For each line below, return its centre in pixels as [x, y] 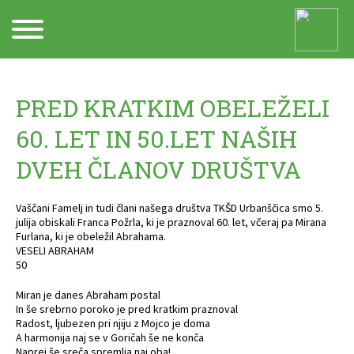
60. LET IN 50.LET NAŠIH [156, 139]
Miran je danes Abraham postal [88, 295]
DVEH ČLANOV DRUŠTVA [158, 169]
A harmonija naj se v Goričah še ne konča [110, 337]
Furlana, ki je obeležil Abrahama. [91, 236]
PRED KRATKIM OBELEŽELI [173, 108]
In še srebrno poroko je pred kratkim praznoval [127, 309]
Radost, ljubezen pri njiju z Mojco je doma [113, 323]
